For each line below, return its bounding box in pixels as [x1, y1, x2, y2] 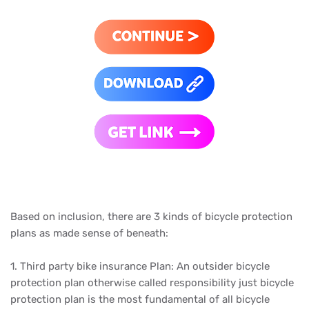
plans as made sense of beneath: [10, 227, 168, 239]
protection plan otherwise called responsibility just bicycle [10, 277, 294, 289]
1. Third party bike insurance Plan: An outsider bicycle [10, 260, 270, 272]
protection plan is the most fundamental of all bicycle [10, 293, 270, 306]
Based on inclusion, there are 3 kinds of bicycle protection [10, 210, 292, 223]
